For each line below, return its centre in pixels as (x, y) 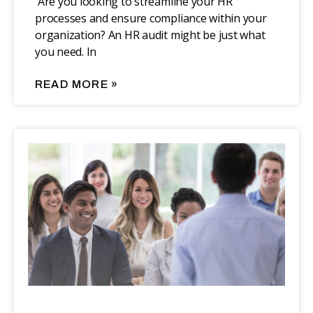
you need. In (66, 52)
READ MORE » (77, 85)
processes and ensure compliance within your (151, 19)
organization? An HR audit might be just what (150, 35)
